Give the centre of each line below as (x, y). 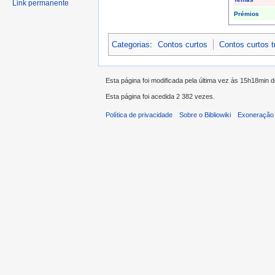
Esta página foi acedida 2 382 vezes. (160, 97)
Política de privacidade (139, 115)
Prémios (246, 14)
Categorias (131, 44)
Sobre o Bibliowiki (205, 115)
